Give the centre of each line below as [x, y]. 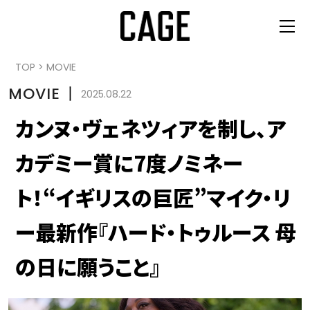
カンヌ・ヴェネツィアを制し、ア [151, 128]
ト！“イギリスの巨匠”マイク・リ [153, 197]
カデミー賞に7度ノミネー [129, 162]
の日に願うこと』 [88, 266]
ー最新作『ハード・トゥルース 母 [156, 231]
